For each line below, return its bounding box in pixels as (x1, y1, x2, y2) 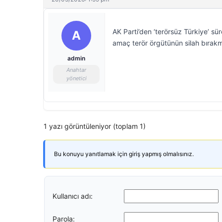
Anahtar (66, 66, 86, 73)
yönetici (66, 75, 87, 82)
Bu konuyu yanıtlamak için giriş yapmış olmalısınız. (54, 150, 194, 158)
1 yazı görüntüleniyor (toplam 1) (44, 122, 146, 130)
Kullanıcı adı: (53, 191, 93, 200)
